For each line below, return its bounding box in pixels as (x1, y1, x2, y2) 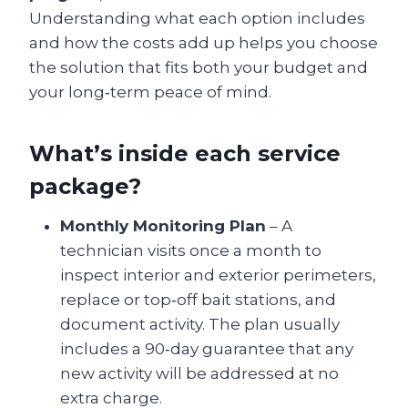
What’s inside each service (29, 139, 341, 167)
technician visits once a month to (60, 240, 321, 260)
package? (29, 172, 141, 199)
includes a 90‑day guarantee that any (60, 339, 353, 358)
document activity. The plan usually (60, 314, 340, 333)
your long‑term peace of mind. (29, 82, 271, 101)
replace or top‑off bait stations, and (60, 290, 336, 309)
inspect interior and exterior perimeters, (60, 265, 376, 284)
